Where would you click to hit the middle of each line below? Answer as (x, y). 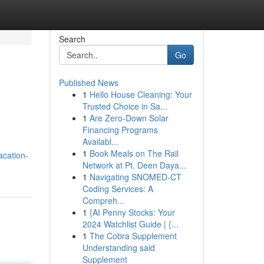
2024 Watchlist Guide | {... (130, 224)
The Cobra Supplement (133, 236)
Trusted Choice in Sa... (125, 106)
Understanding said (118, 247)
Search (72, 39)
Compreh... (103, 200)
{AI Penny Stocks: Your (132, 212)
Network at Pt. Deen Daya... (134, 165)
